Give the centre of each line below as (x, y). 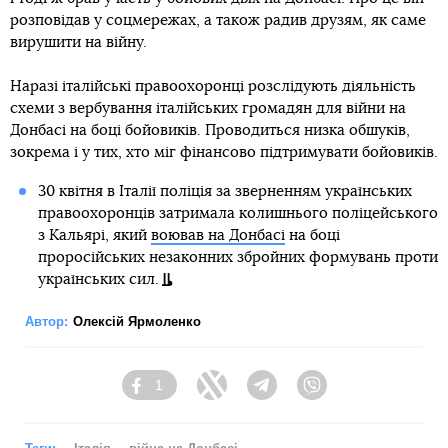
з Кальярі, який (94, 236)
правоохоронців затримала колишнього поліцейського (237, 214)
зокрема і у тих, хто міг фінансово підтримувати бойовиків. (224, 153)
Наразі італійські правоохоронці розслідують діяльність (213, 87)
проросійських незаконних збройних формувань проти (237, 258)
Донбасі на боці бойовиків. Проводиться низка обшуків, (210, 131)
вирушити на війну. (78, 43)
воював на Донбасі (217, 236)
